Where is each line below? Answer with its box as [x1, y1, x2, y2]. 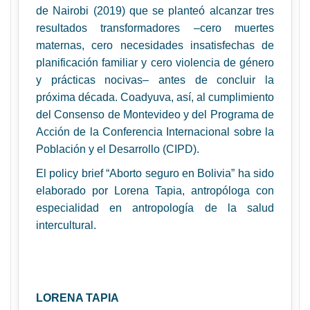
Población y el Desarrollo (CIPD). [36, 143, 199, 155]
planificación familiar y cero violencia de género [36, 57, 274, 69]
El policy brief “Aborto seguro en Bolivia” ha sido [36, 167, 274, 179]
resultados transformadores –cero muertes [36, 22, 274, 34]
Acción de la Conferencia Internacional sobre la [36, 126, 274, 138]
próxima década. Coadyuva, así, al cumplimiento [36, 91, 274, 103]
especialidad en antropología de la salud [36, 202, 274, 214]
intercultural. [36, 219, 96, 231]
